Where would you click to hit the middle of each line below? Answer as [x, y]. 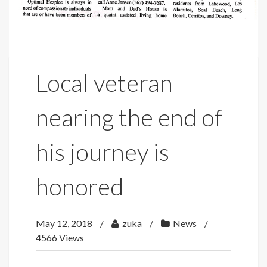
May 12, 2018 [65, 223]
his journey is [103, 152]
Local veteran [104, 83]
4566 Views [60, 237]
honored [80, 186]
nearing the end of [129, 117]
